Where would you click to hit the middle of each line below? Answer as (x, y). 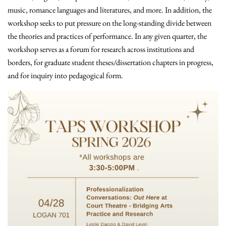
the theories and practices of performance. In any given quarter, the (107, 36)
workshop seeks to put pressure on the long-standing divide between (109, 23)
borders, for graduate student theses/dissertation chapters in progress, (110, 63)
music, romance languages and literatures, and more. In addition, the (110, 10)
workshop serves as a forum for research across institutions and (101, 49)
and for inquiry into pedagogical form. (65, 76)
